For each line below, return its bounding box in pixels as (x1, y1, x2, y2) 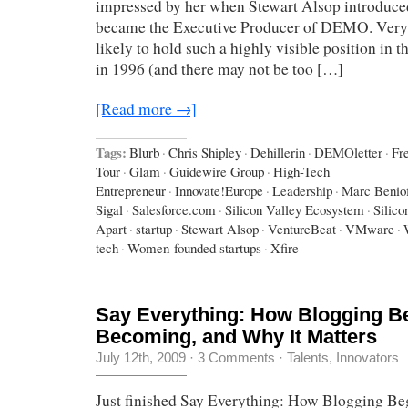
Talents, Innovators (287, 349, 399, 365)
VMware (345, 219, 394, 238)
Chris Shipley (168, 142, 241, 161)
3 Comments (198, 349, 275, 365)
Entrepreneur (96, 180, 166, 199)
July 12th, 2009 (96, 349, 186, 365)
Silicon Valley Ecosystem (225, 199, 364, 219)
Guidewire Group (169, 161, 264, 180)
